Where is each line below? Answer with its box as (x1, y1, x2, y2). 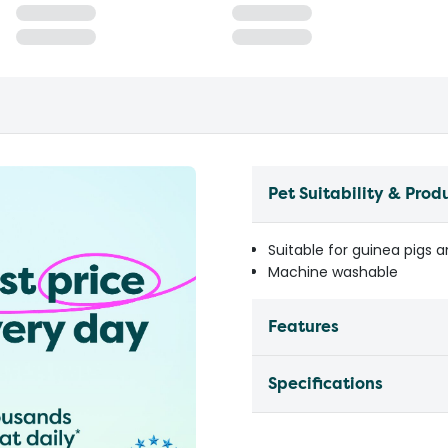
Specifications (268, 373, 383, 394)
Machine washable (268, 262, 398, 282)
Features (268, 316, 339, 337)
